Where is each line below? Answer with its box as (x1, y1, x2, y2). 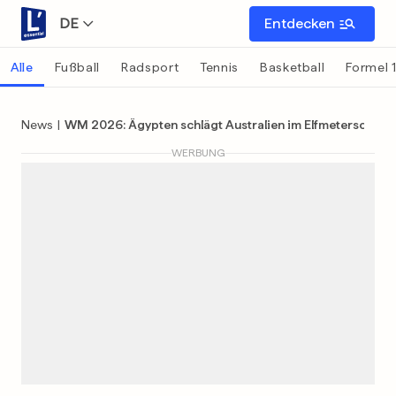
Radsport (121, 60, 179, 74)
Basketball (260, 60, 325, 74)
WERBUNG (171, 147, 225, 159)
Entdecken (264, 14, 335, 32)
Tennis (200, 60, 240, 74)
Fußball (54, 60, 101, 74)
